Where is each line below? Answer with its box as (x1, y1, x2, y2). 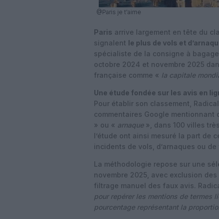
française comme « (94, 71, 161, 79)
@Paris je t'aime (96, 8, 141, 16)
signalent (94, 39, 128, 47)
